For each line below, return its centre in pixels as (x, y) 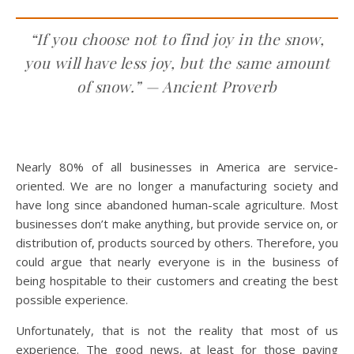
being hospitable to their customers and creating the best (177, 280)
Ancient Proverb (220, 86)
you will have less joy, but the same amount (177, 62)
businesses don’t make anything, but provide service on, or (177, 223)
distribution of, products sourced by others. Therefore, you (177, 242)
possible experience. (73, 299)
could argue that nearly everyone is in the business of (177, 261)
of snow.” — (120, 86)
